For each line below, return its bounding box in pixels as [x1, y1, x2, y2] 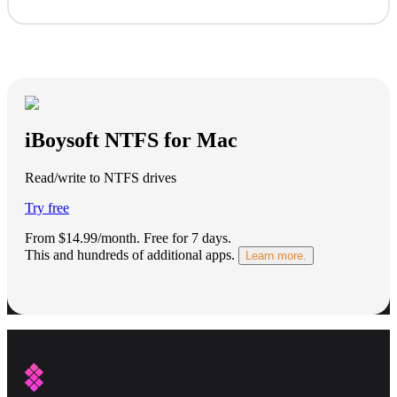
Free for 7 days [144, 230, 228, 246]
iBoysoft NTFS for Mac [25, 128, 237, 152]
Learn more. [245, 249, 307, 263]
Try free [25, 200, 69, 216]
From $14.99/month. [25, 230, 140, 246]
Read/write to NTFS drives [25, 170, 176, 186]
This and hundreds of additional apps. [25, 247, 235, 263]
